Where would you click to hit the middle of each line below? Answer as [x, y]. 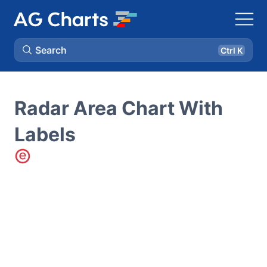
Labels [45, 134]
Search [51, 50]
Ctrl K [232, 50]
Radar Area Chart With [119, 108]
